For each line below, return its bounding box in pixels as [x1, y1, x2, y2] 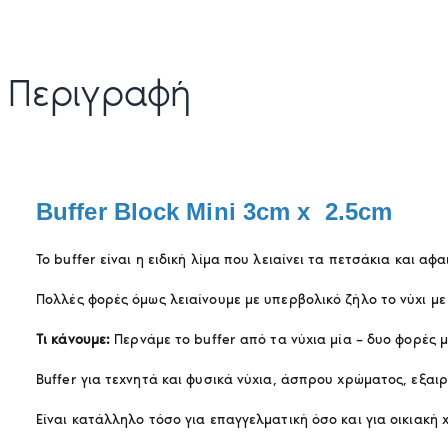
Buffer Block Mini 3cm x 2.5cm [36, 198, 392, 226]
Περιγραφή [8, 69, 191, 116]
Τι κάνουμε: [36, 331, 111, 349]
